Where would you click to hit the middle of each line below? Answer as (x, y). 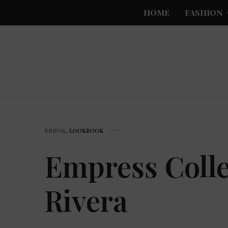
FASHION (204, 12)
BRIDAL (55, 130)
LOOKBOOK (86, 130)
